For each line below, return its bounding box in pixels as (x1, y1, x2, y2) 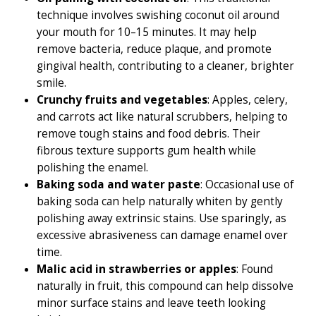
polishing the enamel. (37, 160, 149, 176)
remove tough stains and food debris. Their (37, 126, 261, 142)
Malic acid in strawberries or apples (37, 262, 237, 277)
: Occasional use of (200, 177, 295, 193)
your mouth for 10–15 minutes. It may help (37, 25, 257, 40)
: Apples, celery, (207, 92, 288, 108)
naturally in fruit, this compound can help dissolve (37, 279, 294, 294)
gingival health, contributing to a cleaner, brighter (37, 59, 295, 74)
